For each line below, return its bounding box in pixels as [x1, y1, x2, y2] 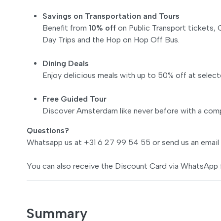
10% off [89, 23, 116, 33]
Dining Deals [42, 58, 89, 68]
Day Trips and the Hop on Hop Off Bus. [42, 35, 180, 44]
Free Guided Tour [42, 94, 107, 104]
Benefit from [42, 23, 89, 33]
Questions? [27, 125, 69, 135]
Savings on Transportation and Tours [42, 11, 180, 21]
